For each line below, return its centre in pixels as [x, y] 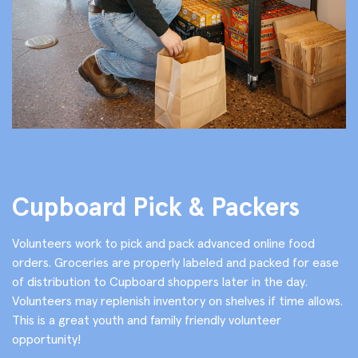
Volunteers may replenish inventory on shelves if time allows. [177, 300]
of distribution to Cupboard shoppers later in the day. [160, 281]
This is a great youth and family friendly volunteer [147, 319]
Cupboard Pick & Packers [156, 207]
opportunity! [46, 338]
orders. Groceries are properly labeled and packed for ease [175, 262]
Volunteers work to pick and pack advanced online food [163, 243]
